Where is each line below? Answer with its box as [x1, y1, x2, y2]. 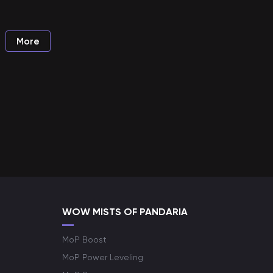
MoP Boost [62, 235, 107, 244]
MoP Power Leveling [62, 252, 143, 262]
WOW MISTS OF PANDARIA [62, 206, 188, 218]
